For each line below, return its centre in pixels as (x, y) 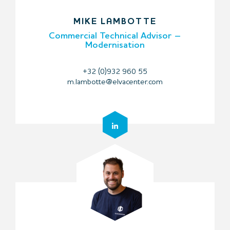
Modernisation (115, 45)
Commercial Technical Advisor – (115, 36)
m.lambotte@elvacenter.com (115, 83)
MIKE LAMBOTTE (115, 22)
